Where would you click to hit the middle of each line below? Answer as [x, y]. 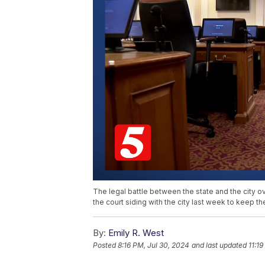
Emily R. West [136, 233]
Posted [105, 245]
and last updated [219, 245]
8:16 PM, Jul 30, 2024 [153, 245]
